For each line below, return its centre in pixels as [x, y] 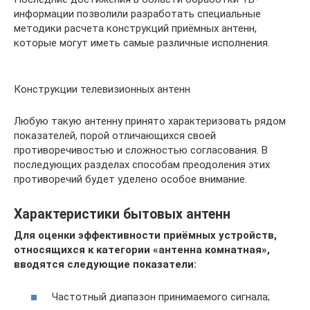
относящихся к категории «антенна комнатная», [142, 250]
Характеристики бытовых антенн [122, 215]
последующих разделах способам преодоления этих [142, 165]
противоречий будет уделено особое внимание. [130, 179]
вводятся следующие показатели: [105, 264]
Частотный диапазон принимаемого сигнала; [161, 297]
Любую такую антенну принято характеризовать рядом [150, 121]
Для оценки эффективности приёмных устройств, [145, 235]
